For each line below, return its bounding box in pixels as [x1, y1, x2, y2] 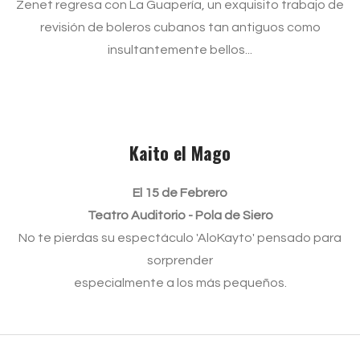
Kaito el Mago [129, 140, 231, 166]
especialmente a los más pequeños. [73, 276, 287, 289]
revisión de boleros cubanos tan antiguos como [39, 21, 321, 34]
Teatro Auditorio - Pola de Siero [87, 209, 273, 222]
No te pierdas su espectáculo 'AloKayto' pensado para [18, 231, 342, 244]
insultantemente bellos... [108, 43, 252, 56]
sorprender [147, 254, 213, 267]
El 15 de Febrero [133, 186, 227, 199]
